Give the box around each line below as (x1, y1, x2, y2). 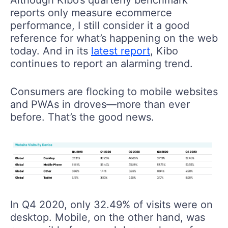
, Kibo (150, 44, 178, 57)
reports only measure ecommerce (10, 6, 172, 19)
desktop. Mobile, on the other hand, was (10, 211, 205, 224)
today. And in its (10, 44, 91, 57)
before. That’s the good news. (10, 110, 154, 123)
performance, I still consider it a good (10, 19, 189, 32)
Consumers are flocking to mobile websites (10, 85, 218, 98)
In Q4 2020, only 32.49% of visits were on (10, 198, 213, 211)
